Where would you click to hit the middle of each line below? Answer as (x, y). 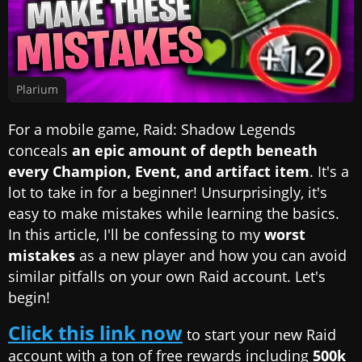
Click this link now (95, 332)
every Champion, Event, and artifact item (159, 171)
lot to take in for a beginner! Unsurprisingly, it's (168, 192)
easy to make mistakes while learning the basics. (174, 213)
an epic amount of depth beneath (195, 150)
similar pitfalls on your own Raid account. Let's (167, 276)
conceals (40, 150)
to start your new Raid (259, 334)
